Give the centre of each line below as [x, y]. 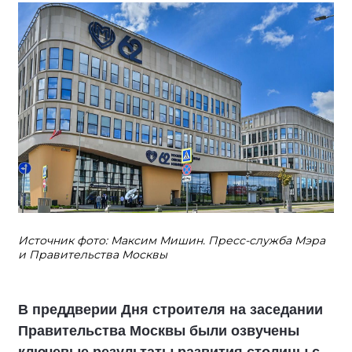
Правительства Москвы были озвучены [159, 330]
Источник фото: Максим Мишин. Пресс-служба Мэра [172, 240]
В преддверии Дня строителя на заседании [170, 309]
